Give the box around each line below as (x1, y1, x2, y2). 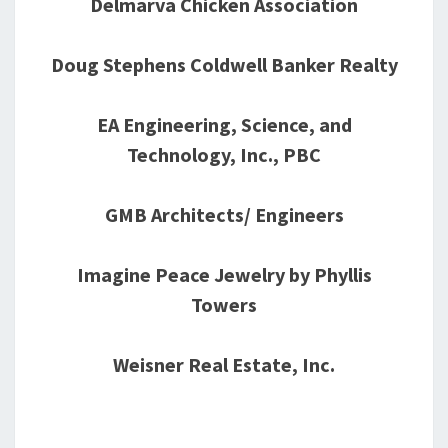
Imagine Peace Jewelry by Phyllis (76, 262, 372, 287)
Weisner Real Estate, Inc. (113, 352, 335, 377)
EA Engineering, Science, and (96, 112, 352, 137)
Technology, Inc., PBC (127, 142, 321, 167)
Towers (191, 292, 257, 317)
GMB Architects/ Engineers (104, 202, 344, 227)
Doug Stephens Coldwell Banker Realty (50, 52, 398, 77)
